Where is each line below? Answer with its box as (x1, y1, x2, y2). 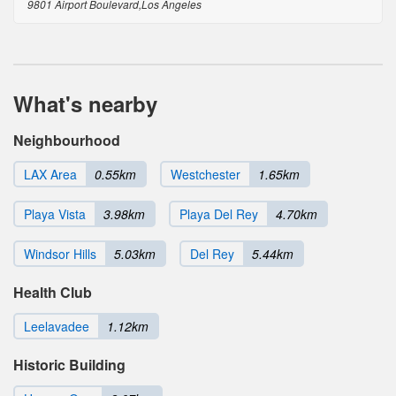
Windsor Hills (24, 245, 96, 263)
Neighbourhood (13, 130, 120, 151)
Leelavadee (24, 317, 89, 336)
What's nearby (13, 88, 157, 119)
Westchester (171, 165, 240, 184)
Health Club (13, 282, 92, 303)
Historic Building (13, 354, 126, 376)
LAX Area (24, 165, 77, 184)
